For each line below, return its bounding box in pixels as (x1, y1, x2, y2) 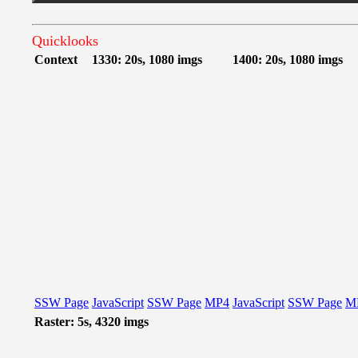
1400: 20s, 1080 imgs (233, 53, 343, 66)
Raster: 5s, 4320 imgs (34, 315, 149, 328)
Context (34, 53, 78, 66)
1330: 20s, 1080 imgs (92, 53, 202, 66)
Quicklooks (32, 33, 98, 49)
